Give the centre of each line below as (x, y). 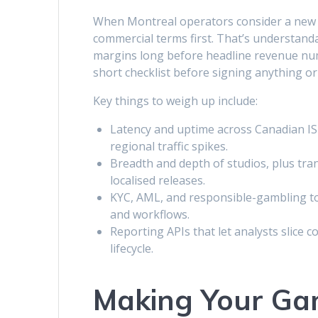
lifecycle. (132, 249)
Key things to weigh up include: (176, 101)
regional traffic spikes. (169, 147)
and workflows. (150, 215)
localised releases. (158, 181)
